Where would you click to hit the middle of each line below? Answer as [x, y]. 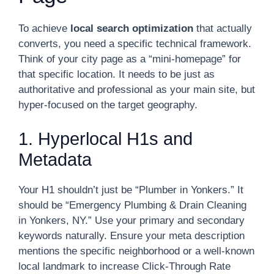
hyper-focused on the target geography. [108, 105]
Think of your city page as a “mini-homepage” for [130, 59]
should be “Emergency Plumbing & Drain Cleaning [132, 205]
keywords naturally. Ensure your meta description [131, 235]
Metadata [55, 159]
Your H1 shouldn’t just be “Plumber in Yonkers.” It [131, 190]
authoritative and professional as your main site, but [137, 90]
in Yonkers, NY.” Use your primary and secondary [131, 220]
